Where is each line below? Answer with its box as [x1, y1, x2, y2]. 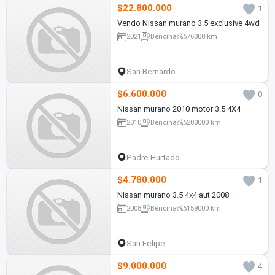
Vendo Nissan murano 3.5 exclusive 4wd [117, 18, 260, 28]
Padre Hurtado [126, 152, 180, 162]
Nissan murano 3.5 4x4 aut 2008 [117, 190, 229, 199]
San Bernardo [126, 66, 176, 76]
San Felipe [126, 238, 166, 248]
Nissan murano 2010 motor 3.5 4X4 [117, 104, 241, 114]
